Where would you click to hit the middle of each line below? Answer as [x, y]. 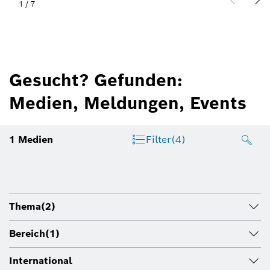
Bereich [27, 234]
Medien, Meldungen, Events [128, 103]
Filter [158, 140]
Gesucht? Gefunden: [96, 80]
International [41, 261]
